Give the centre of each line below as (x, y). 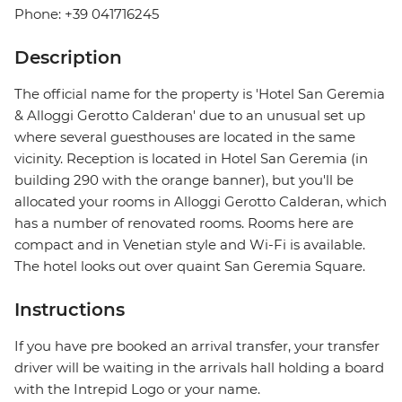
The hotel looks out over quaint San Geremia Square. (190, 267)
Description (68, 58)
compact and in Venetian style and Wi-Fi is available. (190, 245)
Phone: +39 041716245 (87, 14)
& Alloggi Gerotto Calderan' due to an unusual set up (190, 116)
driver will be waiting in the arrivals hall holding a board (199, 368)
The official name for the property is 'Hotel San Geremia (200, 94)
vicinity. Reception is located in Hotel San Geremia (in (191, 159)
